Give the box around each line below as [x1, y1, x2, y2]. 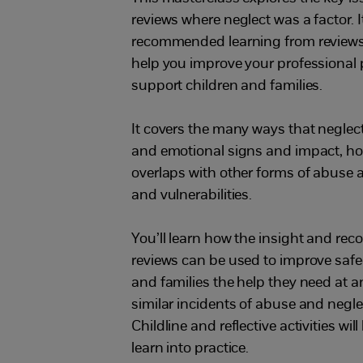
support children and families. [131, 78, 323, 94]
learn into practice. [131, 340, 250, 357]
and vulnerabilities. [131, 187, 253, 203]
